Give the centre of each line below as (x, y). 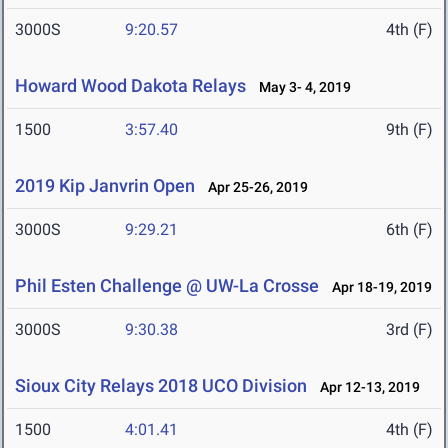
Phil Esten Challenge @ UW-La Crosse (167, 286)
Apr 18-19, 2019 (377, 287)
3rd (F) (409, 330)
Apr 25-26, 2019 (253, 187)
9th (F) (409, 130)
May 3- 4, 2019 (300, 87)
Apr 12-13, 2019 (365, 387)
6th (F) (409, 230)
